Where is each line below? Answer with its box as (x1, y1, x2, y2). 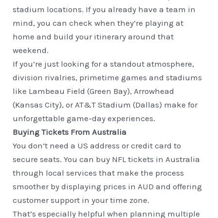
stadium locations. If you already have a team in (13, 4, 196, 15)
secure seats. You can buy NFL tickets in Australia (13, 154, 200, 164)
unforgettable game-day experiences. (13, 113, 156, 124)
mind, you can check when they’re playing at (13, 18, 184, 28)
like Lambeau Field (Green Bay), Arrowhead (13, 86, 175, 96)
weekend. (13, 45, 49, 55)
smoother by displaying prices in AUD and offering (13, 182, 202, 192)
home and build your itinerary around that (13, 32, 174, 42)
